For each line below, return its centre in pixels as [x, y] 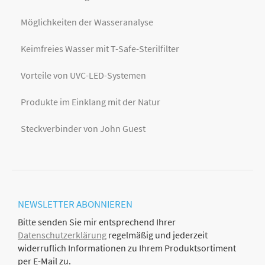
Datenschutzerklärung [62, 235]
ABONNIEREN [104, 204]
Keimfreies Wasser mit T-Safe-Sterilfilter [100, 49]
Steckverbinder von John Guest [83, 128]
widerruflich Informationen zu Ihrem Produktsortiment [127, 248]
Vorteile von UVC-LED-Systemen [83, 75]
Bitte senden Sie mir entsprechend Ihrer [97, 222]
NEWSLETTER [46, 204]
